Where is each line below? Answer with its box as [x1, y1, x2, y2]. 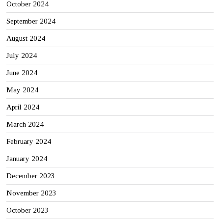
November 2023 [6, 189, 57, 197]
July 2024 [6, 52, 37, 60]
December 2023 [6, 172, 55, 180]
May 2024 [6, 86, 39, 94]
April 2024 [6, 103, 40, 111]
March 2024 [6, 120, 44, 129]
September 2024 [6, 17, 56, 26]
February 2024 [6, 137, 52, 146]
